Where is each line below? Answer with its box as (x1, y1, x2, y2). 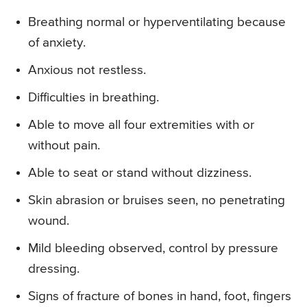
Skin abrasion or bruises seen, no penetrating (28, 194, 285, 208)
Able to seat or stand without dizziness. (28, 167, 251, 180)
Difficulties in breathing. (28, 91, 159, 105)
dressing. (28, 262, 79, 276)
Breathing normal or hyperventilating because (28, 16, 286, 29)
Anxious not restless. (28, 64, 146, 77)
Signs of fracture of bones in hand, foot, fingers (28, 290, 291, 304)
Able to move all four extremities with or (28, 119, 254, 132)
